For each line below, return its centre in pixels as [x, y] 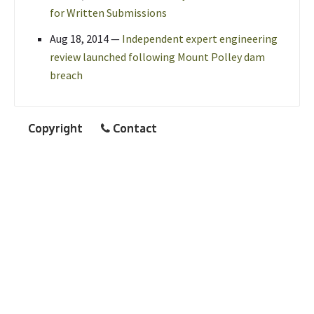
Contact [134, 128]
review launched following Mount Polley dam [157, 57]
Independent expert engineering [200, 39]
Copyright [55, 128]
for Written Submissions [108, 13]
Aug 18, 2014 [79, 39]
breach [66, 75]
